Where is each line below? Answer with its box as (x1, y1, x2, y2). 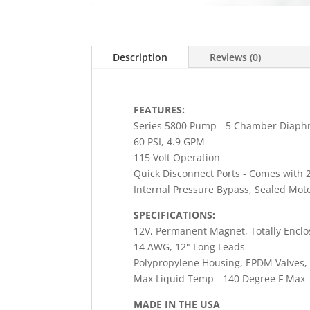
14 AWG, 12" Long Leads (134, 239, 245, 253)
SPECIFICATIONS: (134, 208, 215, 221)
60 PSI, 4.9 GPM (134, 134, 205, 148)
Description (113, 50, 167, 64)
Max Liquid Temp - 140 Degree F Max (134, 271, 305, 285)
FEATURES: (134, 102, 185, 116)
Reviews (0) (210, 50, 261, 64)
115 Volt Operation (134, 150, 220, 164)
